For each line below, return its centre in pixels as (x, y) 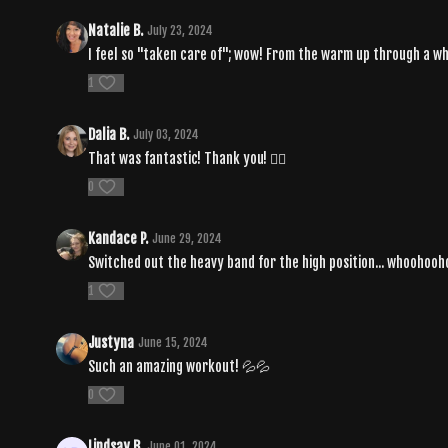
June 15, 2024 (173, 342)
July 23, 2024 (180, 30)
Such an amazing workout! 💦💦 (179, 366)
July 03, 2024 (166, 134)
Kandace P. (118, 238)
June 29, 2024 (187, 238)
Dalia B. (108, 134)
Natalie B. (115, 30)
